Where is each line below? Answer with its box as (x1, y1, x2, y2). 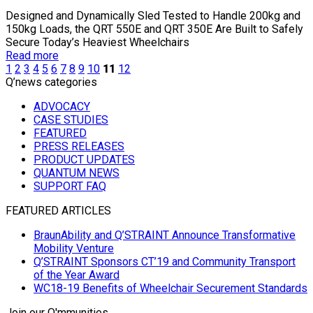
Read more (6, 48, 59, 62)
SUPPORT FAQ (34, 179, 106, 193)
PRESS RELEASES (34, 139, 124, 153)
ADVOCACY (34, 99, 90, 113)
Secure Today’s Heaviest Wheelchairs (6, 35, 189, 49)
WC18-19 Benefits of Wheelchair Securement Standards (34, 281, 307, 295)
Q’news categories (6, 75, 97, 89)
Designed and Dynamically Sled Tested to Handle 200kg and (6, 8, 300, 22)
